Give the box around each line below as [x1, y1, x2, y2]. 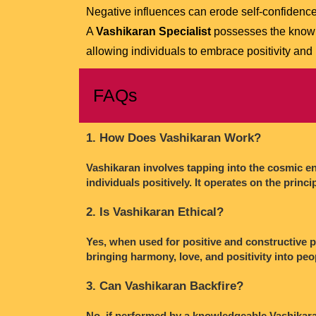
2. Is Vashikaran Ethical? [86, 205, 224, 219]
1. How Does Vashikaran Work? [86, 130, 261, 145]
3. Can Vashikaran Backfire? [86, 279, 243, 293]
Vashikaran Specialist [96, 25, 211, 37]
